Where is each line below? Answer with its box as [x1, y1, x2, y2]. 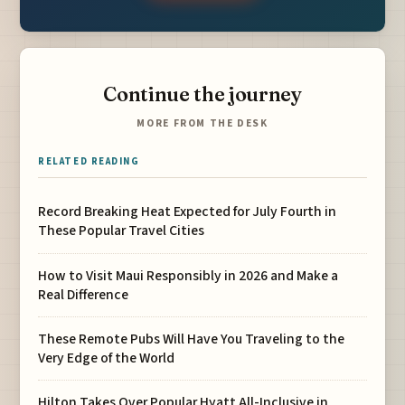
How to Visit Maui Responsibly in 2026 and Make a [38, 265, 339, 286]
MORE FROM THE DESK [137, 116, 268, 132]
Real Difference [38, 284, 129, 305]
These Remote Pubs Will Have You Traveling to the [38, 328, 345, 349]
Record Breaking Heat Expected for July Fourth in [38, 202, 337, 222]
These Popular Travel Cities [38, 221, 205, 241]
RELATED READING [38, 155, 140, 169]
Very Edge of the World [38, 347, 175, 368]
